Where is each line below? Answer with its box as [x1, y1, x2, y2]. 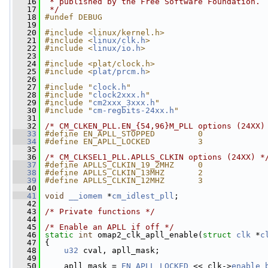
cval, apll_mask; [78, 246, 160, 255]
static [45, 230, 74, 239]
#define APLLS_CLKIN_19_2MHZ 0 [45, 160, 203, 169]
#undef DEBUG [45, 13, 102, 22]
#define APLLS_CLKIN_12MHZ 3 [45, 176, 203, 185]
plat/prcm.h [93, 67, 145, 76]
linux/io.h [93, 44, 141, 53]
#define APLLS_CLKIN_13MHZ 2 [45, 168, 203, 177]
